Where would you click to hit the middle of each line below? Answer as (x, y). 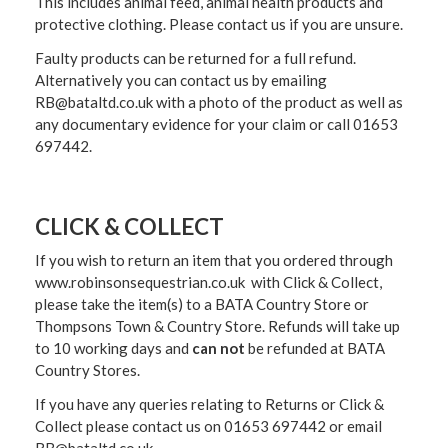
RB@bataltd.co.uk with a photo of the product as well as (219, 101)
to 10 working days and (113, 347)
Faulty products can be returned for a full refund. (195, 57)
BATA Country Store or (292, 303)
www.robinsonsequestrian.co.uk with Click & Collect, (208, 281)
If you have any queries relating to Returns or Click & (209, 403)
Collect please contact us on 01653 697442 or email (208, 425)
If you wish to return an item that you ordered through (214, 259)
